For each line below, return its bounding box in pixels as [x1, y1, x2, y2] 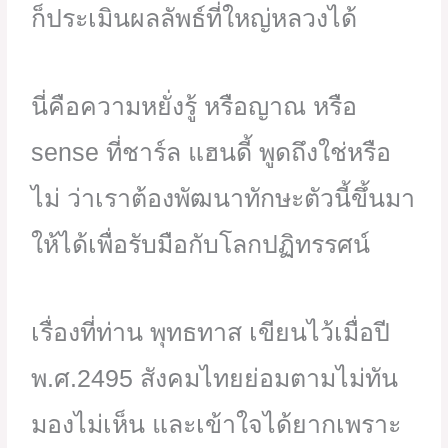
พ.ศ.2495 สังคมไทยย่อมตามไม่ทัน [31, 364, 399, 393]
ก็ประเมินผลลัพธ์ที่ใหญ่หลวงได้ [31, 4, 358, 33]
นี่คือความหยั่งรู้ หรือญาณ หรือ [31, 92, 358, 121]
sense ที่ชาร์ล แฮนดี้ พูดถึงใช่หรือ [31, 138, 392, 167]
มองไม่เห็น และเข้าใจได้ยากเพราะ [31, 410, 402, 439]
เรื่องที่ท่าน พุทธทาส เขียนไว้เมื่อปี [31, 318, 391, 347]
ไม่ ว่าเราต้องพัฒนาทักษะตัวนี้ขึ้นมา [31, 184, 416, 213]
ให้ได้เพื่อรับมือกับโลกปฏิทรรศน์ [31, 230, 371, 259]
